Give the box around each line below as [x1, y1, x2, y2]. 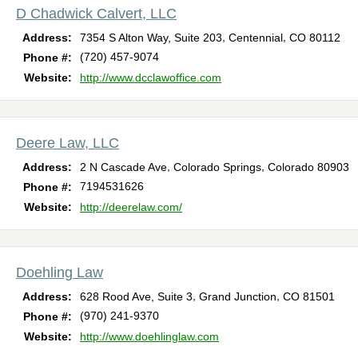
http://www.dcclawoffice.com [80, 70, 221, 84]
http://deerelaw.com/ [80, 200, 182, 213]
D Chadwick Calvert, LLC [16, 5, 177, 22]
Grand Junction [199, 289, 276, 303]
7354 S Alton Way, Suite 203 [80, 30, 222, 44]
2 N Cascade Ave [80, 160, 167, 173]
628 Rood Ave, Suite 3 [80, 289, 193, 303]
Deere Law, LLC [16, 134, 119, 151]
